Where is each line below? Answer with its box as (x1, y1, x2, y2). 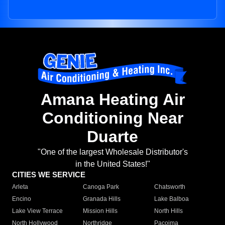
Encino (12, 195, 31, 203)
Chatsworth (154, 183, 185, 191)
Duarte (87, 128, 138, 146)
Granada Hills (83, 195, 121, 203)
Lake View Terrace (12, 207, 63, 215)
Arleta (12, 183, 28, 191)
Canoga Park (83, 183, 120, 191)
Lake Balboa (154, 195, 189, 203)
